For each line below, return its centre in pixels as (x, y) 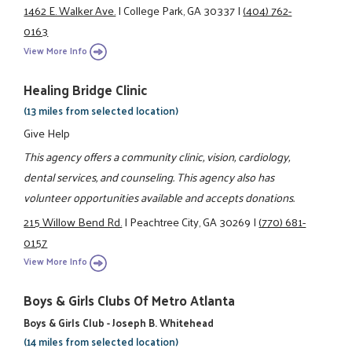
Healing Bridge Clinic (86, 89)
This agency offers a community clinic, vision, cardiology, (157, 157)
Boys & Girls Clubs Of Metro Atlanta (130, 301)
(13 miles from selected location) (101, 110)
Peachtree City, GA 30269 (191, 221)
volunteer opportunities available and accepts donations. (159, 198)
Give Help (47, 133)
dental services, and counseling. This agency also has (149, 177)
